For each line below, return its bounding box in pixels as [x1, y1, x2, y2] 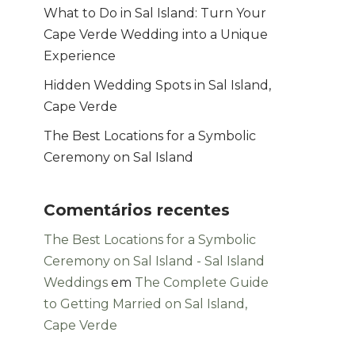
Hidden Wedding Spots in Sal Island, [44, 78, 271, 93]
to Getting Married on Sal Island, [44, 296, 247, 311]
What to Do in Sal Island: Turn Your [44, 6, 266, 21]
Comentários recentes [44, 200, 230, 219]
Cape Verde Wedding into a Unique [44, 27, 268, 42]
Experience [44, 48, 116, 63]
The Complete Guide [135, 275, 269, 290]
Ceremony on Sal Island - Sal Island [44, 254, 265, 269]
